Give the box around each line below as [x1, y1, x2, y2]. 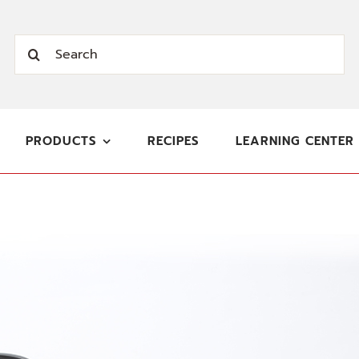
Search [13, 35, 61, 54]
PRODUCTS [25, 132, 97, 150]
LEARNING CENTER [236, 132, 355, 150]
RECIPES [147, 132, 200, 150]
